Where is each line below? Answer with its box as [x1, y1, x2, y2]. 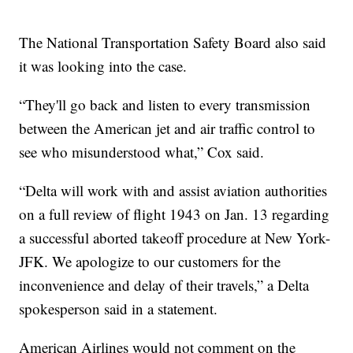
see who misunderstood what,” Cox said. [19, 142, 265, 162]
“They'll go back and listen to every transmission [19, 95, 311, 115]
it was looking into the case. [19, 56, 188, 76]
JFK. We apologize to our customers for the [19, 251, 281, 272]
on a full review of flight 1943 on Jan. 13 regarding [19, 204, 330, 225]
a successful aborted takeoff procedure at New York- [19, 228, 331, 248]
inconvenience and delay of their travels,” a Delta [19, 275, 310, 295]
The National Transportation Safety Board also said [19, 32, 327, 53]
